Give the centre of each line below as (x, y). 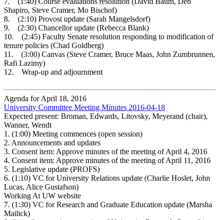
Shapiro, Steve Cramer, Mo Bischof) (61, 10)
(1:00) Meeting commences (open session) (77, 134)
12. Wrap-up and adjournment (53, 72)
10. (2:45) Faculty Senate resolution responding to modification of (109, 36)
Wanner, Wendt (28, 125)
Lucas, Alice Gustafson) (42, 187)
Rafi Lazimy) (25, 63)
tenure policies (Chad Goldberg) (54, 45)
